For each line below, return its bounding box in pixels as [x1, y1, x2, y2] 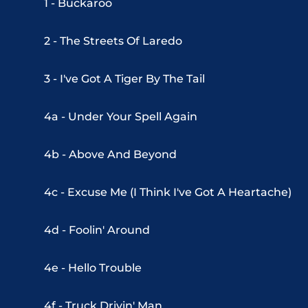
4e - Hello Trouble [44, 261, 142, 275]
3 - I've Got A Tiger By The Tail [44, 72, 205, 86]
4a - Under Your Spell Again [44, 110, 197, 124]
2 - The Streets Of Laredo [44, 34, 182, 48]
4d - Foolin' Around [44, 223, 150, 237]
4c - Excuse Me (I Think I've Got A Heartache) [44, 186, 291, 199]
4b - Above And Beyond [44, 148, 177, 162]
